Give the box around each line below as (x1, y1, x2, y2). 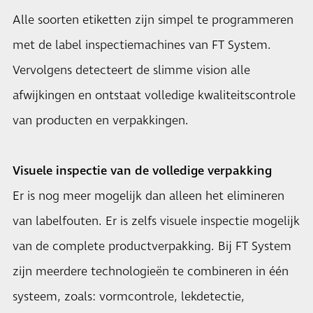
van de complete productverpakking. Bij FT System (13, 238, 291, 255)
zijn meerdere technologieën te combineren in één (13, 263, 289, 280)
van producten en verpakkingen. (13, 112, 189, 129)
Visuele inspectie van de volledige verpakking (13, 163, 272, 180)
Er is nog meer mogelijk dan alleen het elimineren (13, 188, 284, 205)
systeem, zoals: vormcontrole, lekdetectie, (13, 289, 245, 305)
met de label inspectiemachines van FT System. (13, 37, 271, 54)
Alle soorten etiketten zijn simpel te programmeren (13, 12, 293, 29)
